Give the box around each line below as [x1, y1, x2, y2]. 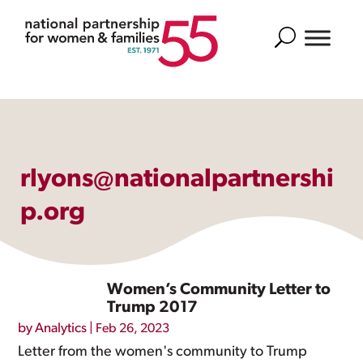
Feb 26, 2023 [96, 322, 170, 335]
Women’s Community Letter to [107, 282, 331, 298]
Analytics [35, 322, 88, 335]
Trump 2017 [107, 300, 199, 316]
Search [274, 29, 312, 42]
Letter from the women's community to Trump [18, 344, 308, 360]
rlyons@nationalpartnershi [20, 167, 334, 193]
